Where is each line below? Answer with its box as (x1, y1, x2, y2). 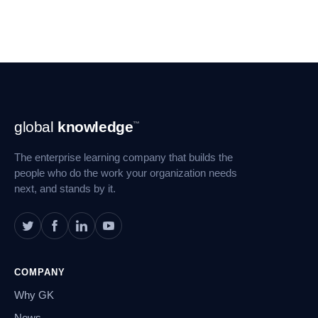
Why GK (14, 289, 54, 301)
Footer (13, 112, 52, 126)
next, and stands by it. (14, 182, 116, 194)
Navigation (13, 126, 77, 140)
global (14, 118, 58, 135)
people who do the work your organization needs (14, 167, 237, 179)
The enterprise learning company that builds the (14, 151, 233, 163)
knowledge (57, 118, 133, 135)
